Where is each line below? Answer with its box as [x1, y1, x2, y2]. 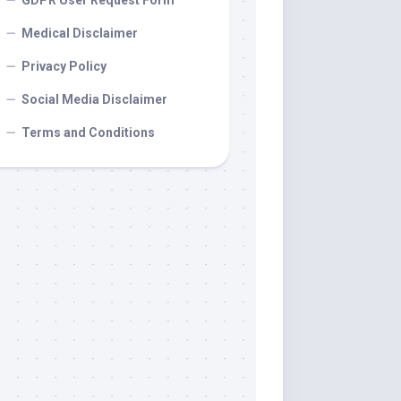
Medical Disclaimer [21, 26, 138, 40]
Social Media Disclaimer [21, 92, 167, 107]
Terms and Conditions [21, 125, 155, 140]
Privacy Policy [21, 59, 107, 73]
